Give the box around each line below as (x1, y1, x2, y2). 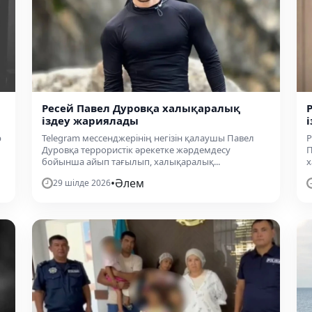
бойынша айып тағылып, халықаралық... (42, 155, 220, 169)
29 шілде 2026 (53, 177, 111, 189)
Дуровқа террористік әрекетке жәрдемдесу (42, 143, 231, 157)
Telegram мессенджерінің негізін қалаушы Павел (42, 132, 254, 145)
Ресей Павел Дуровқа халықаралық (42, 101, 240, 116)
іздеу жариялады (42, 114, 139, 128)
